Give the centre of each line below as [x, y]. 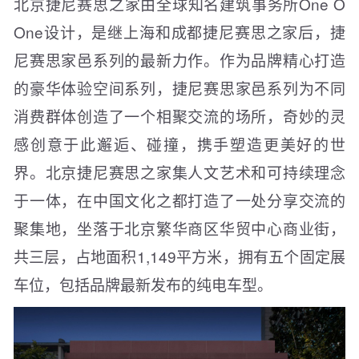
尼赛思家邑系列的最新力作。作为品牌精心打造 [179, 59]
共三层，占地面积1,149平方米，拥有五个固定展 [179, 256]
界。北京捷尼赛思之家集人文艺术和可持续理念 [179, 171]
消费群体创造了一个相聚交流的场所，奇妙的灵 [179, 115]
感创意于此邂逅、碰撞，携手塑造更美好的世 [179, 143]
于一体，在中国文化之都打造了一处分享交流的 [179, 200]
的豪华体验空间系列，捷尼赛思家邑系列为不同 [179, 87]
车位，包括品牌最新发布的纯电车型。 [143, 284]
